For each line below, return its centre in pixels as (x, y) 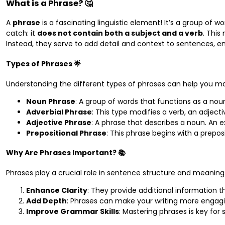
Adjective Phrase (59, 122)
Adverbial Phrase (59, 112)
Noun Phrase (51, 101)
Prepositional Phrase (66, 133)
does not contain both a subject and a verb (120, 33)
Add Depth (46, 201)
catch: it (22, 33)
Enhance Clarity (57, 190)
